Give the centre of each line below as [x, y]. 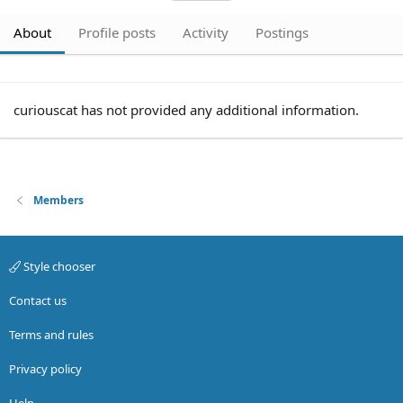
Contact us [38, 300]
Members [59, 200]
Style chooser [58, 266]
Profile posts [117, 32]
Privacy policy [45, 369]
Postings [282, 32]
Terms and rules [51, 335]
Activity [206, 32]
